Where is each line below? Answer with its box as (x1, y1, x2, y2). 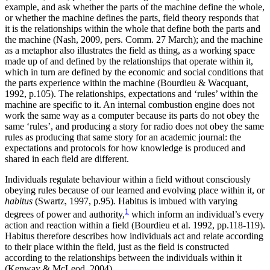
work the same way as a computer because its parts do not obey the (5, 110, 259, 121)
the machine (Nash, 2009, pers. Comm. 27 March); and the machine (5, 34, 263, 45)
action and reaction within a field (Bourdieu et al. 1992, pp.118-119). (5, 219, 265, 230)
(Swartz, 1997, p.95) (33, 195, 113, 206)
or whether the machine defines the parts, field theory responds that (5, 12, 259, 23)
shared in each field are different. (5, 153, 129, 164)
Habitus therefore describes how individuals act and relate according (5, 230, 263, 241)
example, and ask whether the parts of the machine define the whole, (5, 1, 265, 12)
